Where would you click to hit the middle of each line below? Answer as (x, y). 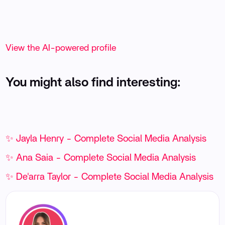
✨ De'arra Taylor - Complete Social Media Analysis (110, 177)
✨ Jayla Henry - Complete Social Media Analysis (106, 139)
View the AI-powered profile (61, 48)
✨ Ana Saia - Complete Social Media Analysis (101, 158)
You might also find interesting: (93, 82)
